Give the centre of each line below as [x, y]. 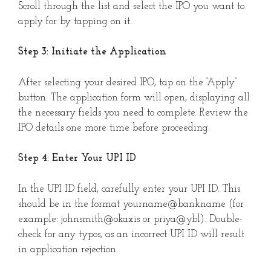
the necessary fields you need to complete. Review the [133, 113]
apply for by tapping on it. [75, 21]
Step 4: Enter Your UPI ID [77, 158]
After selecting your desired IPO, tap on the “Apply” [128, 82]
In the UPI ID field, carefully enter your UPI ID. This [129, 189]
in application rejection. [68, 249]
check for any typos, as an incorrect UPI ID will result [131, 234]
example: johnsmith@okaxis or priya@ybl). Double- [130, 219]
